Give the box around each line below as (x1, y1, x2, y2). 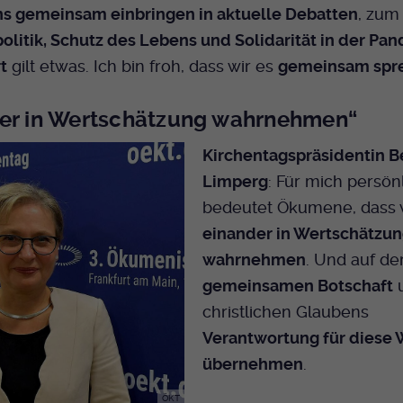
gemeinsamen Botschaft (202, 276, 394, 296)
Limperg (202, 172, 269, 192)
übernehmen (202, 354, 304, 374)
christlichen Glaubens (202, 302, 370, 322)
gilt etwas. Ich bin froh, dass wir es (6, 56, 278, 76)
